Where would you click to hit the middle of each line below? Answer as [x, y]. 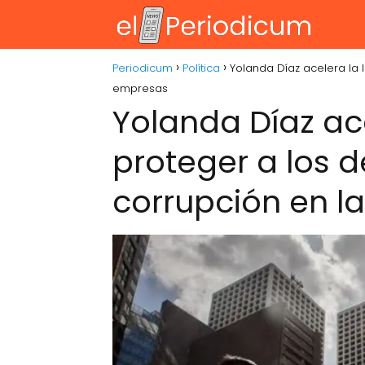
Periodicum [143, 68]
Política [201, 68]
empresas [140, 88]
